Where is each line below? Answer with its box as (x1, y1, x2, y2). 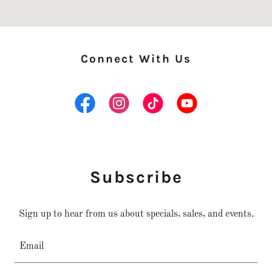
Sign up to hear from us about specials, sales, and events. (18, 209, 254, 219)
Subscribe (89, 166, 183, 187)
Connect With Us (81, 52, 191, 66)
